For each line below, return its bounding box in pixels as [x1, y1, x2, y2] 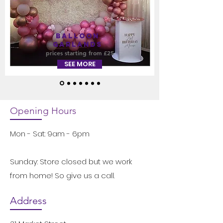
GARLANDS [53, 40, 103, 49]
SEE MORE [64, 60, 96, 68]
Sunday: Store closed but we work [10, 156, 132, 167]
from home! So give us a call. [10, 170, 114, 181]
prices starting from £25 [45, 49, 114, 57]
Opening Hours [10, 105, 76, 116]
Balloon [56, 32, 100, 40]
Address [10, 195, 47, 207]
